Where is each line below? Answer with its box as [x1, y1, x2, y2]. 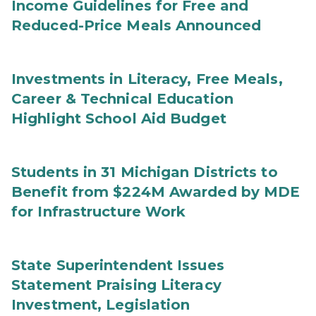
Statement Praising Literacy [11, 276, 221, 293]
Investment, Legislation [11, 296, 190, 313]
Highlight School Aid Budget [11, 110, 226, 127]
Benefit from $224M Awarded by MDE [11, 183, 300, 200]
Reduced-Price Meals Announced [11, 17, 261, 34]
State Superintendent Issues [11, 257, 224, 274]
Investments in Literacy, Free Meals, [11, 71, 283, 87]
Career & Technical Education [11, 90, 233, 107]
